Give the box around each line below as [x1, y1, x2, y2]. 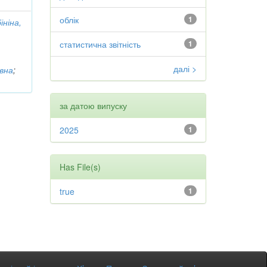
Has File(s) [59, 161, 101, 173]
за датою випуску [59, 100, 127, 111]
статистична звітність [59, 38, 141, 50]
